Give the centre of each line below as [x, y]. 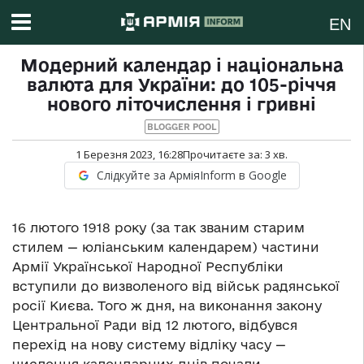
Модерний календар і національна [182, 65]
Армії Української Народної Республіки [148, 267]
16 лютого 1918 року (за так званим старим [158, 228]
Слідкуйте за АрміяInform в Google [191, 175]
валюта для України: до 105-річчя [182, 85]
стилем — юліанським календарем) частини [166, 247]
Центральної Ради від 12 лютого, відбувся [155, 325]
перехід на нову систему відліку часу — [149, 345]
